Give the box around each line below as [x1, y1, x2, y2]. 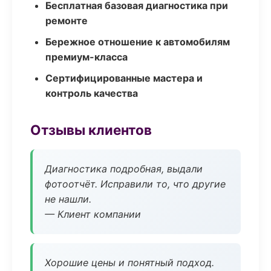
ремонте [45, 15, 88, 27]
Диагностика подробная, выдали [45, 163, 203, 175]
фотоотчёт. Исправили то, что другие [45, 178, 226, 190]
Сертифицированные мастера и [45, 72, 203, 84]
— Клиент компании [45, 208, 141, 220]
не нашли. [45, 193, 91, 205]
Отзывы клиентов [30, 122, 152, 138]
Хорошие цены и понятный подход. [45, 256, 214, 269]
